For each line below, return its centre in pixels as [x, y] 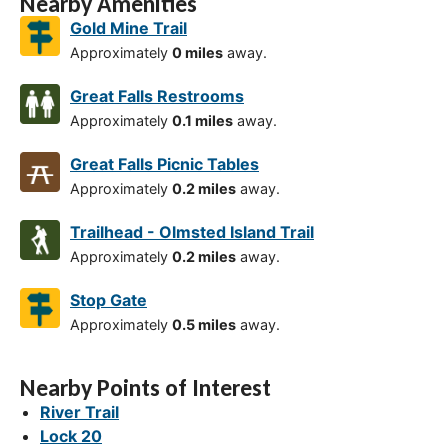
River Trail [79, 412]
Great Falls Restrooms [157, 96]
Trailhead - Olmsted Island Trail [192, 232]
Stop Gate [108, 300]
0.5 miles [204, 325]
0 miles [197, 53]
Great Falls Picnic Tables [164, 164]
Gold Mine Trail [128, 28]
